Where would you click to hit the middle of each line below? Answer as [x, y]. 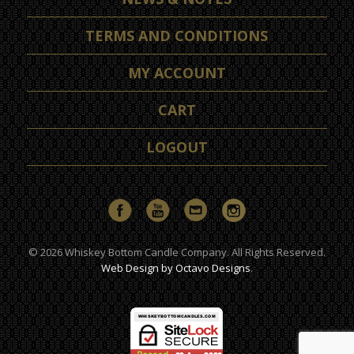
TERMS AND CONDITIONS [177, 36]
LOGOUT [177, 147]
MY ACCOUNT [177, 73]
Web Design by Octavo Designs [175, 268]
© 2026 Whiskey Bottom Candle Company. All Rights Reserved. [177, 252]
